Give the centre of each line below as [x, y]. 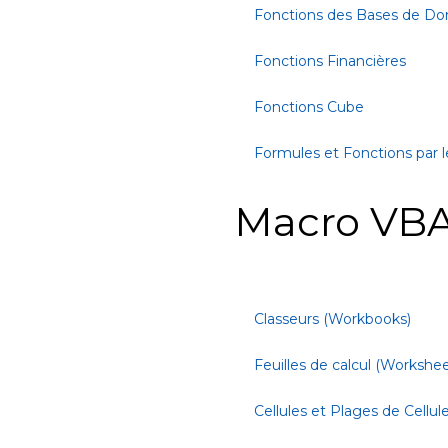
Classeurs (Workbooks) [332, 319]
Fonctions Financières [330, 61]
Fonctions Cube [309, 107]
